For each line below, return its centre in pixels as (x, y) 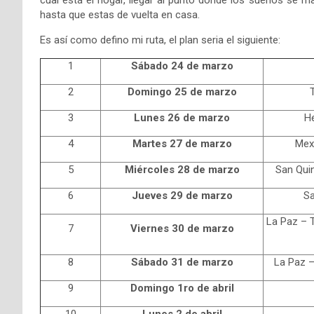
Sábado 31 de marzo (182, 262)
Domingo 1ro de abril (182, 288)
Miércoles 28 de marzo (182, 170)
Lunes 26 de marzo (182, 118)
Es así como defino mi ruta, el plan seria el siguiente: (160, 40)
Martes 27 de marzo (182, 144)
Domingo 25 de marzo (182, 92)
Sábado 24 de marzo (182, 66)
